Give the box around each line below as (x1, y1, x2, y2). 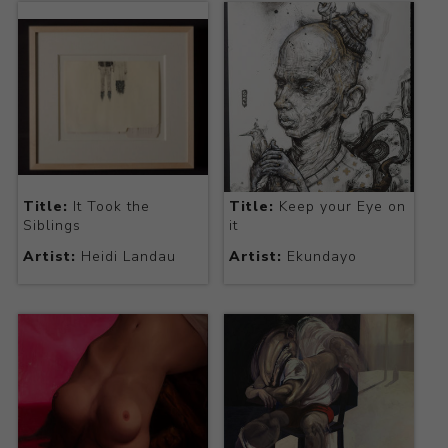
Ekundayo (281, 247, 357, 267)
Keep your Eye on (273, 197, 406, 217)
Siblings (22, 216, 81, 236)
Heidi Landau (75, 247, 176, 267)
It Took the (67, 197, 150, 217)
